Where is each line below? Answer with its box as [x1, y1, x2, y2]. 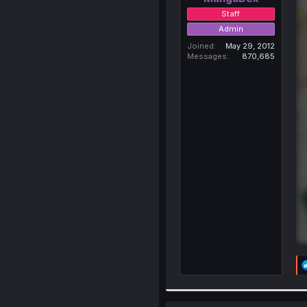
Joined [186, 40, 214, 51]
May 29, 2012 [225, 40, 275, 51]
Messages [186, 51, 227, 61]
